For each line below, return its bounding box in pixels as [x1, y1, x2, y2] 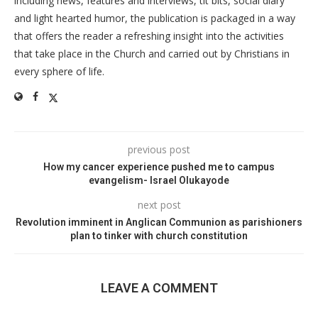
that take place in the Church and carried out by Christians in [14, 47, 290, 61]
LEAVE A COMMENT [100, 280, 218, 296]
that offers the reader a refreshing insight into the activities [14, 29, 284, 43]
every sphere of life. [14, 65, 104, 79]
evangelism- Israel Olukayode [89, 175, 229, 187]
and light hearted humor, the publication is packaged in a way [14, 11, 295, 26]
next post [137, 198, 181, 212]
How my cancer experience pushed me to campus [43, 161, 275, 173]
